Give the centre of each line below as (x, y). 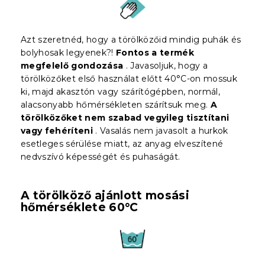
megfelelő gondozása (72, 65)
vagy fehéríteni (57, 130)
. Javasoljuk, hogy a (167, 65)
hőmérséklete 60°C (80, 207)
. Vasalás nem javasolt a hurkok (162, 130)
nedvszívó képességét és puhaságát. (101, 156)
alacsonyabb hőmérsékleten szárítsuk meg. (114, 104)
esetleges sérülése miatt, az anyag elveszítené (122, 143)
